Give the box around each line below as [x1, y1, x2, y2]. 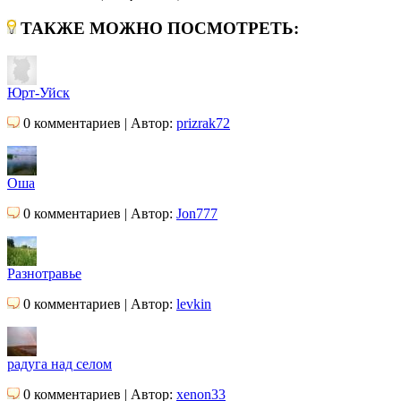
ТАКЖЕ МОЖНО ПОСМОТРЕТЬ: [16, 18, 299, 38]
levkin [176, 295, 211, 311]
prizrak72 [176, 115, 230, 131]
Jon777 [176, 205, 218, 221]
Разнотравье [7, 265, 81, 281]
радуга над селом [7, 355, 112, 371]
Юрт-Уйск [7, 84, 70, 100]
